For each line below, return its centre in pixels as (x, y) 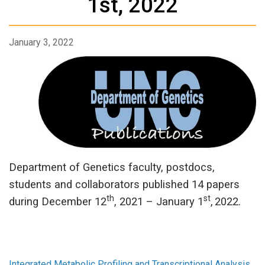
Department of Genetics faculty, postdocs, (112, 167)
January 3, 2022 (41, 43)
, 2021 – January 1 (159, 201)
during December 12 (58, 201)
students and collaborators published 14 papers (124, 184)
